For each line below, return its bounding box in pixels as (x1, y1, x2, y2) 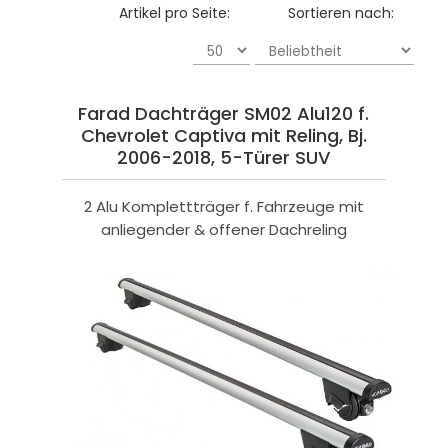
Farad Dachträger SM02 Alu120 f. (78, 101, 370, 127)
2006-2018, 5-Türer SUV (117, 145, 331, 171)
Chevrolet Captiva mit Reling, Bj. (80, 123, 367, 149)
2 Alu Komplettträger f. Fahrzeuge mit (83, 196, 364, 218)
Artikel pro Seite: (119, 3, 231, 24)
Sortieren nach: (288, 3, 395, 24)
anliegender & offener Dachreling (100, 219, 347, 241)
